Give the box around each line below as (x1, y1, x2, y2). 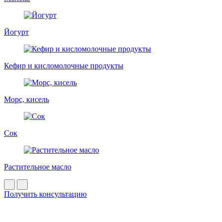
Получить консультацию (4, 189, 87, 198)
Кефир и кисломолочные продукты (4, 61, 123, 70)
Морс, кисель (4, 95, 49, 104)
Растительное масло (4, 162, 71, 171)
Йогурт (4, 27, 29, 36)
